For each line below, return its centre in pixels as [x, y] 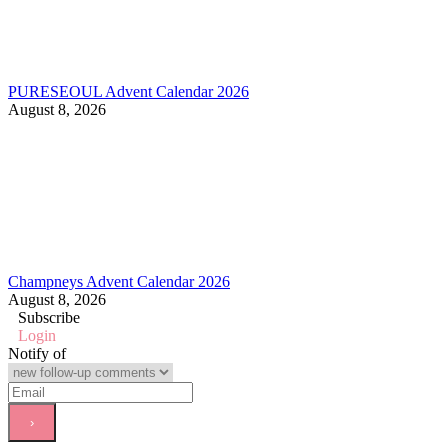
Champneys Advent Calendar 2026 [119, 281]
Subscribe [49, 317]
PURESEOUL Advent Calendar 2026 [128, 91]
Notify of [37, 353]
